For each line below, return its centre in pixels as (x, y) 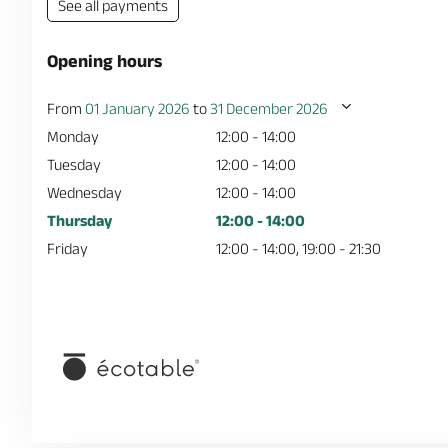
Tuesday (74, 164)
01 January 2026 (137, 108)
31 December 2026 (269, 108)
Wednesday (84, 192)
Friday (67, 248)
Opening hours (104, 60)
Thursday (79, 220)
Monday (73, 136)
